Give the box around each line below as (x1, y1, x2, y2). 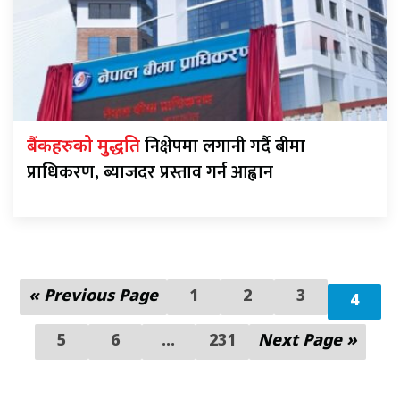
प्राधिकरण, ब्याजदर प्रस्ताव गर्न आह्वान (27, 156, 273, 187)
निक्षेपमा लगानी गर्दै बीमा (145, 130, 305, 162)
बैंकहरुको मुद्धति (27, 135, 145, 159)
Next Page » (257, 330, 357, 352)
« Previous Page (28, 286, 158, 307)
